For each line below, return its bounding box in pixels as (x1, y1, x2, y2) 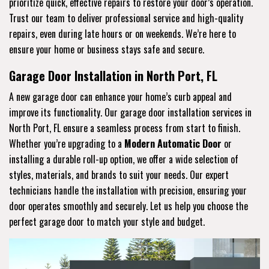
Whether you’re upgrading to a (9, 136, 124, 151)
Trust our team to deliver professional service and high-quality (9, 10, 243, 25)
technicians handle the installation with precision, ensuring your (9, 183, 247, 198)
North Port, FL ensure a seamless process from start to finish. (9, 120, 240, 135)
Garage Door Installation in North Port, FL (9, 66, 217, 85)
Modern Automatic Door (124, 136, 222, 151)
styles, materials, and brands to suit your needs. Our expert (9, 167, 229, 182)
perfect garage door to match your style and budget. (9, 214, 205, 229)
